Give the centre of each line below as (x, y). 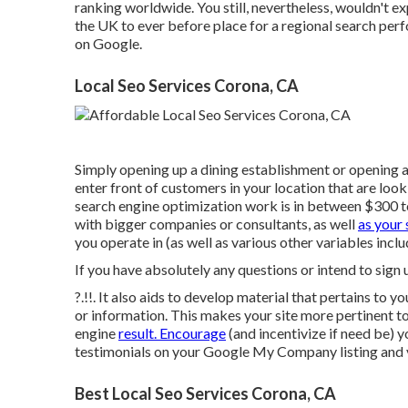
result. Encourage (172, 332)
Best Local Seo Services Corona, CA (205, 393)
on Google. (108, 43)
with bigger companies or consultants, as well (216, 223)
